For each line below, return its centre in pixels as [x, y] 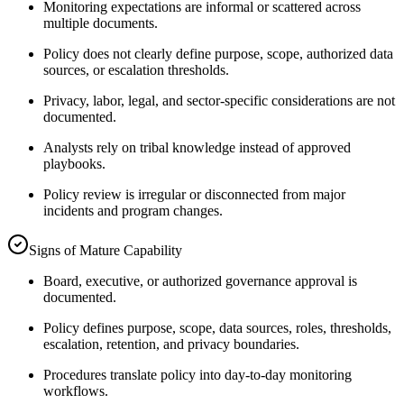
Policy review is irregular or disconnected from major [194, 194]
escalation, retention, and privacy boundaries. [171, 344]
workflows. [76, 390]
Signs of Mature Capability [106, 250]
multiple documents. [101, 23]
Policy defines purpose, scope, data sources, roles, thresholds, [217, 327]
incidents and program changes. [133, 210]
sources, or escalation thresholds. [136, 69]
